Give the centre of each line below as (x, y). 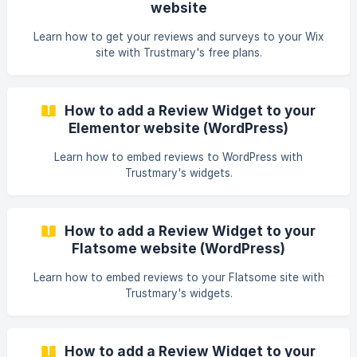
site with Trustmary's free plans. (178, 53)
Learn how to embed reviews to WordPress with (178, 157)
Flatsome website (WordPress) (178, 248)
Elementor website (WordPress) (178, 128)
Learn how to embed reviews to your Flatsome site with (178, 277)
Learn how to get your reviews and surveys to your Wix (178, 37)
